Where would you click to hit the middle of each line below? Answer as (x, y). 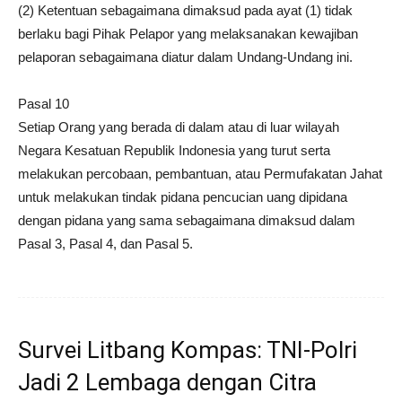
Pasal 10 (44, 103)
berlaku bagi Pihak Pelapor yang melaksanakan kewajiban (188, 33)
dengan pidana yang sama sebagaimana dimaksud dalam (187, 220)
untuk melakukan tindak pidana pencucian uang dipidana (183, 197)
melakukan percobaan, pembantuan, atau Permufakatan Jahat (200, 173)
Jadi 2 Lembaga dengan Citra (167, 382)
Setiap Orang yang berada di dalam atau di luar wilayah (179, 127)
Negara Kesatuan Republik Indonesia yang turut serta (174, 150)
